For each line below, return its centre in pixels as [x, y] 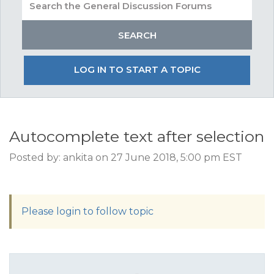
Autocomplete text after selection [137, 136]
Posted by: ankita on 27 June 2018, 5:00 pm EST [126, 157]
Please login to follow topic [87, 211]
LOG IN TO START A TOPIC [137, 69]
